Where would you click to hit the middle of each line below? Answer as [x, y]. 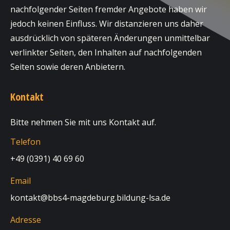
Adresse [26, 220]
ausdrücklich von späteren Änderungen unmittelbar [110, 38]
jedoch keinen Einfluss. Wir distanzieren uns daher [107, 24]
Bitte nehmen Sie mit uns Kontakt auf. [83, 122]
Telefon [25, 142]
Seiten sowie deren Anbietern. [68, 67]
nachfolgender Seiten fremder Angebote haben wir [109, 9]
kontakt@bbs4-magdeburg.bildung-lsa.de [90, 198]
